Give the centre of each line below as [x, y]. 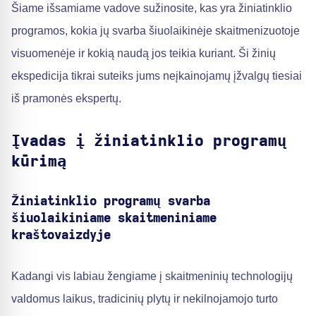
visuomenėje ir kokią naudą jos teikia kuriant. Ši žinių [144, 53]
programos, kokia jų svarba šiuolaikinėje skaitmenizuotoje [156, 31]
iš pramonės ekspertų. [66, 98]
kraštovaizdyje [61, 236]
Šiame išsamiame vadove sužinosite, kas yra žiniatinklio [152, 8]
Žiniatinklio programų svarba [111, 202]
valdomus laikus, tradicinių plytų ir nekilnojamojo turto [145, 299]
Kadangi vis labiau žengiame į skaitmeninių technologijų [152, 276]
